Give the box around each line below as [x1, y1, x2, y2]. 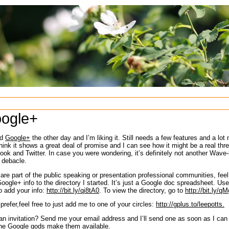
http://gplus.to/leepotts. [156, 200, 224, 209]
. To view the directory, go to [99, 186, 185, 194]
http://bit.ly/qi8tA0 [47, 186, 99, 194]
